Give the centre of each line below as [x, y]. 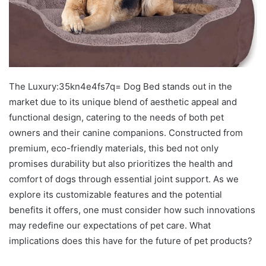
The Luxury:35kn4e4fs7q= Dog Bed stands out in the [121, 87]
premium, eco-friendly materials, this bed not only [114, 148]
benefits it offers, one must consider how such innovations [132, 210]
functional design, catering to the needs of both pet [116, 118]
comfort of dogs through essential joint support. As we [124, 179]
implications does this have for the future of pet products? [131, 241]
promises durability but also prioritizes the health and [121, 164]
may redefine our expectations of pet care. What [110, 226]
